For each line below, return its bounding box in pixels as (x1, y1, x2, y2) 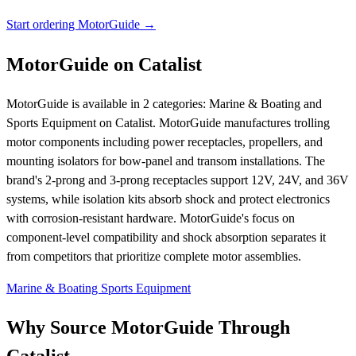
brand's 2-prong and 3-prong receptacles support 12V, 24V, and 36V (6, 172, 349, 187)
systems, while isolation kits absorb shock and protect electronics (6, 192, 330, 206)
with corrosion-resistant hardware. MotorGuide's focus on (6, 211, 295, 225)
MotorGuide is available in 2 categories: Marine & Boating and (6, 96, 322, 110)
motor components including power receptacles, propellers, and (6, 134, 323, 149)
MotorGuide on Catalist (6, 53, 202, 75)
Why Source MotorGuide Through (6, 317, 290, 339)
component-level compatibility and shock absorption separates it (6, 230, 326, 244)
